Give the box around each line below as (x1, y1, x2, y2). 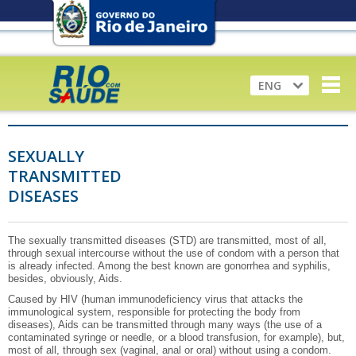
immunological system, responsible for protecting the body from (8, 306, 300, 318)
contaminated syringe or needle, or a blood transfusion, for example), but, (8, 331, 345, 343)
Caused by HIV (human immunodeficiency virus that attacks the (8, 293, 303, 305)
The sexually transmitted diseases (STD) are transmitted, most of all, (8, 234, 327, 246)
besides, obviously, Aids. (8, 273, 122, 284)
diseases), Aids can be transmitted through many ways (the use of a (8, 319, 322, 331)
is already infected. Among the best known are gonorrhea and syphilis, (8, 260, 331, 272)
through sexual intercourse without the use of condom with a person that (8, 247, 339, 259)
